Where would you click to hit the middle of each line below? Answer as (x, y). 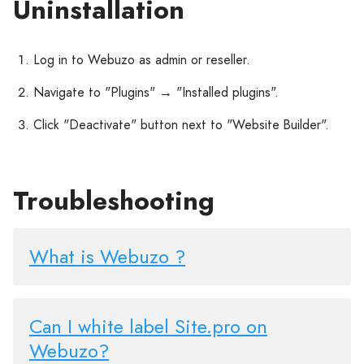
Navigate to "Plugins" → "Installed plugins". (156, 92)
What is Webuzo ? (107, 256)
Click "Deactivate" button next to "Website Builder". (181, 125)
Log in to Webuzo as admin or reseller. (142, 60)
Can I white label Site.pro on (148, 326)
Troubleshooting (114, 201)
